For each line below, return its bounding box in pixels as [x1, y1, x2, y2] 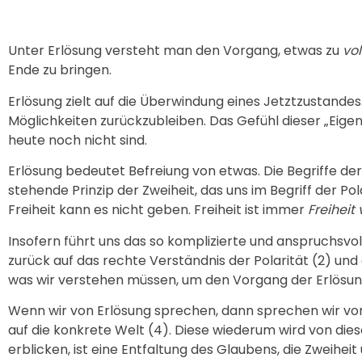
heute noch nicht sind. [8, 130, 147, 149]
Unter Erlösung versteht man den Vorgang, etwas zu [8, 41, 343, 61]
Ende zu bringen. [8, 61, 112, 80]
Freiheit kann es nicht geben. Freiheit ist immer [8, 200, 308, 220]
